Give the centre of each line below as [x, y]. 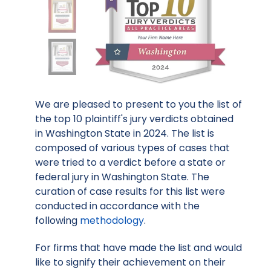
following [57, 221]
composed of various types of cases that [132, 148]
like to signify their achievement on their [130, 263]
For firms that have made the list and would [139, 248]
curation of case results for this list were [130, 192]
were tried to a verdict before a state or [130, 163]
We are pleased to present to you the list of [139, 105]
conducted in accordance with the [117, 206]
